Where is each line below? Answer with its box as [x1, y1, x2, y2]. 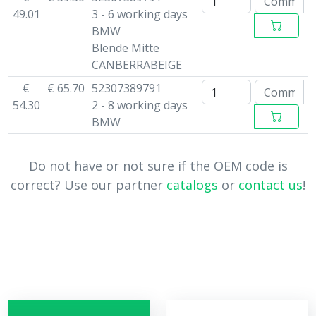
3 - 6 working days [91, 6, 188, 22]
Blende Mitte [91, 40, 159, 56]
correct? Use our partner [11, 176, 166, 193]
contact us [238, 176, 303, 193]
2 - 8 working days [91, 97, 188, 113]
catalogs [166, 176, 218, 193]
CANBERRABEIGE [91, 57, 182, 73]
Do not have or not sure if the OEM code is [28, 157, 288, 174]
